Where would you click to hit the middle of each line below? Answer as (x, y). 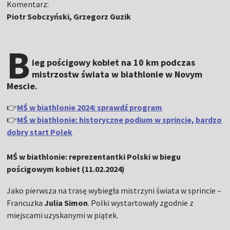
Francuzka (26, 203)
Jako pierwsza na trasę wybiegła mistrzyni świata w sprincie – (114, 190)
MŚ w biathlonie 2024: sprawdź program (90, 107)
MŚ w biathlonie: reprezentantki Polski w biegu (94, 157)
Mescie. (22, 86)
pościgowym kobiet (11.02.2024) (66, 169)
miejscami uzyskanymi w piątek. (63, 215)
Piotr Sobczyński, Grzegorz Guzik (69, 16)
